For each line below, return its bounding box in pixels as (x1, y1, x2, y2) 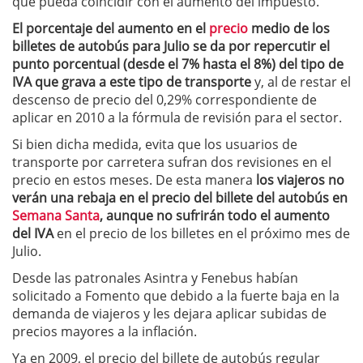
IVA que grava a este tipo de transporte (12, 73, 251, 92)
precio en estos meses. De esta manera (12, 171, 256, 190)
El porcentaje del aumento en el (12, 19, 209, 38)
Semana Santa (12, 207, 100, 225)
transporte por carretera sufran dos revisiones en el (12, 153, 331, 172)
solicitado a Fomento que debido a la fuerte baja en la (12, 287, 340, 305)
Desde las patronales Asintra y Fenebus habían (12, 269, 298, 288)
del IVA (12, 224, 53, 243)
